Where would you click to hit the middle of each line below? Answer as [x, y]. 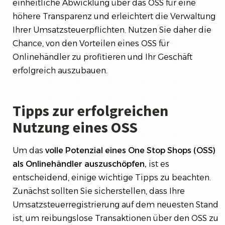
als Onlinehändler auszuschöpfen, [81, 164]
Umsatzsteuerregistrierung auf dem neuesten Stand [116, 204]
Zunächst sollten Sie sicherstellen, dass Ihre [99, 191]
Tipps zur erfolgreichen [90, 110]
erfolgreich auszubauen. [60, 70]
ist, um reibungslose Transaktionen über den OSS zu [116, 218]
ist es [159, 164]
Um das [28, 150]
